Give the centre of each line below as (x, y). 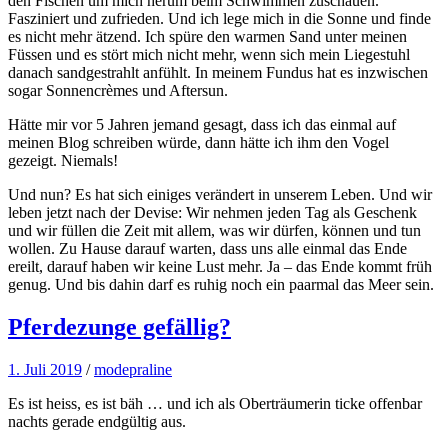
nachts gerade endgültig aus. (97, 421)
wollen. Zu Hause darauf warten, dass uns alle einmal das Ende (207, 248)
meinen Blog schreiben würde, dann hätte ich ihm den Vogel (198, 142)
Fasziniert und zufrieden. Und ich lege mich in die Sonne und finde (219, 18)
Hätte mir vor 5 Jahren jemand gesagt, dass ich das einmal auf (202, 124)
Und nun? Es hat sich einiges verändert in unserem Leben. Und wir (220, 194)
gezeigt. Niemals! (63, 160)
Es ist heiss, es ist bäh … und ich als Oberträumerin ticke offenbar (215, 403)
